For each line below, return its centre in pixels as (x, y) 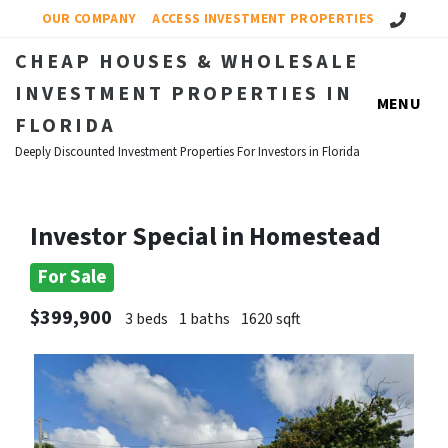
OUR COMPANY (89, 18)
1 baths (204, 319)
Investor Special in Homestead (205, 237)
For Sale (72, 277)
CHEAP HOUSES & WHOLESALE (187, 62)
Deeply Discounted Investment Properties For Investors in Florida (187, 152)
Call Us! (410, 17)
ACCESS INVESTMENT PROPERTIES (263, 18)
